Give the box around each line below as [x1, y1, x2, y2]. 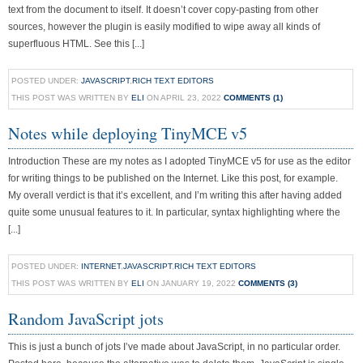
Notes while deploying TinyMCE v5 [8, 122, 247, 144]
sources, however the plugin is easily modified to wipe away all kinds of [8, 21, 320, 32]
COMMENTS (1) [224, 93, 283, 102]
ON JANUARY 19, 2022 [144, 279, 238, 288]
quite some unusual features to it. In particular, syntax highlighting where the [8, 207, 340, 218]
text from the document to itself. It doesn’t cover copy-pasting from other [8, 4, 318, 15]
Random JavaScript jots [8, 307, 164, 330]
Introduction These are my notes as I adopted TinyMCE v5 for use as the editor [8, 156, 351, 167]
